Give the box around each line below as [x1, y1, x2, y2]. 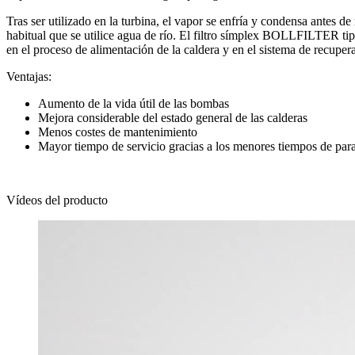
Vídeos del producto [6, 193, 108, 208]
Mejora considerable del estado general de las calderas [38, 111, 307, 125]
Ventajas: [6, 70, 52, 84]
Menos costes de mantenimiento [38, 125, 197, 139]
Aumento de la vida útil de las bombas [38, 97, 229, 111]
